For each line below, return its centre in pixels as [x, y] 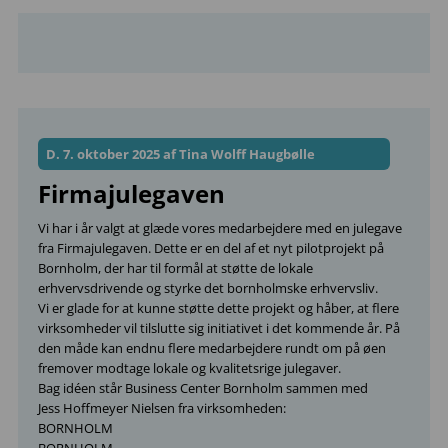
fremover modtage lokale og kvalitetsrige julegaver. [189, 368]
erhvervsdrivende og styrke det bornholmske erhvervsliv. [208, 288]
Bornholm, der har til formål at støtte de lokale [175, 268]
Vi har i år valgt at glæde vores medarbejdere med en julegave [220, 228]
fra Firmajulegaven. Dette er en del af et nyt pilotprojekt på [211, 248]
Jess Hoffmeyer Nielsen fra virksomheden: [162, 408]
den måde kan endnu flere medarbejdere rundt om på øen [212, 348]
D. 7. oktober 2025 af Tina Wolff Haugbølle [180, 154]
